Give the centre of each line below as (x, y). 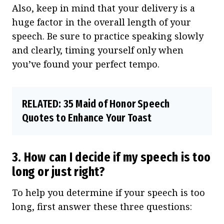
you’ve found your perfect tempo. (86, 64)
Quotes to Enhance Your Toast (87, 117)
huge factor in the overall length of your (101, 22)
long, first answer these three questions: (102, 206)
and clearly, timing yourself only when (98, 50)
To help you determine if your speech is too (108, 192)
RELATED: (43, 103)
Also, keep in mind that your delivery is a (103, 8)
